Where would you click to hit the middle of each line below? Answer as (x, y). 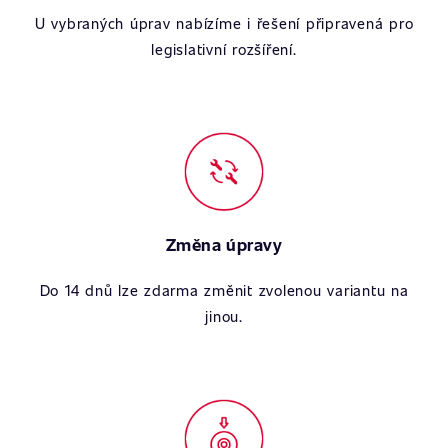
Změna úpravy (224, 244)
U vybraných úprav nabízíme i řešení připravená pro (224, 23)
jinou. (224, 316)
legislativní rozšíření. (224, 49)
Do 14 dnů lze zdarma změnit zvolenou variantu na (224, 290)
